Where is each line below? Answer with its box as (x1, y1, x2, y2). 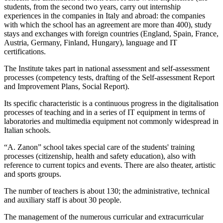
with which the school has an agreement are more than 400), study (4, 20, 212, 29)
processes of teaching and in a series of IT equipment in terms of (4, 108, 205, 117)
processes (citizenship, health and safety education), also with (4, 152, 196, 161)
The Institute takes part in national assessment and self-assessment (4, 64, 210, 73)
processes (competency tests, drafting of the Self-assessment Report (4, 73, 215, 82)
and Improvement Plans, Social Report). (4, 82, 159, 91)
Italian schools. (4, 126, 53, 135)
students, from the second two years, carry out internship (4, 2, 181, 11)
